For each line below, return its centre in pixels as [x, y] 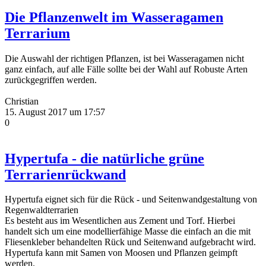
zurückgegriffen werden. [51, 80]
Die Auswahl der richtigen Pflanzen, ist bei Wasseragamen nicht [124, 58]
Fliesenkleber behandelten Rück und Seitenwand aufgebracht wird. [130, 242]
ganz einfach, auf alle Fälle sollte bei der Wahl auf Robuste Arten [126, 69]
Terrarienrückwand [65, 174]
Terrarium [37, 33]
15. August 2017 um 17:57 [55, 112]
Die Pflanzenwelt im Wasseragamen [114, 17]
